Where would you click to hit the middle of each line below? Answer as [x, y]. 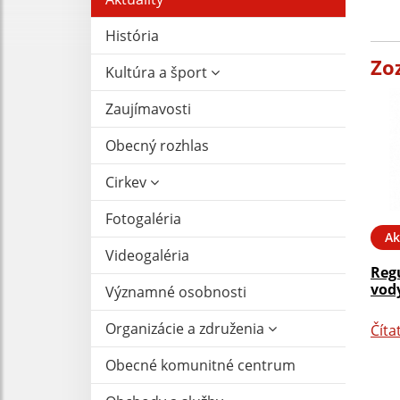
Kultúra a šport [158, 72]
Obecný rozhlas [157, 145]
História [132, 35]
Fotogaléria [143, 218]
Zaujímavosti [148, 108]
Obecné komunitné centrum [200, 365]
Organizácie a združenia [187, 328]
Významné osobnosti [176, 292]
